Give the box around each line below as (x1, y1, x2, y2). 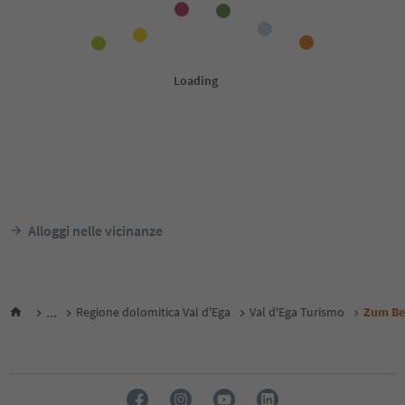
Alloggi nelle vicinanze (28, 221, 163, 240)
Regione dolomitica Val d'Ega (76, 303, 231, 320)
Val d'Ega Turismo (250, 303, 344, 320)
